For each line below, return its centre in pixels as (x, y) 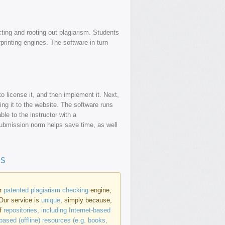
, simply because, (86, 200)
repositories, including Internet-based (57, 210)
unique (51, 200)
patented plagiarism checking (46, 190)
